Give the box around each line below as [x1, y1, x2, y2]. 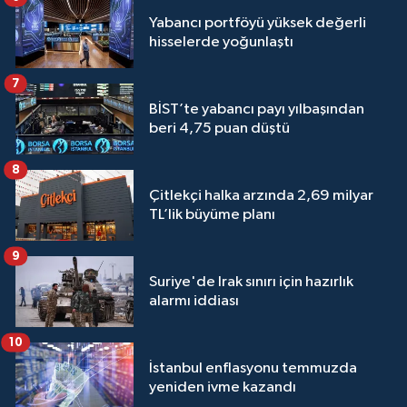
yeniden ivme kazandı [149, 380, 296, 396]
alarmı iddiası [149, 293, 239, 310]
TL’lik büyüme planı [149, 207, 275, 223]
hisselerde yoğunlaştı [149, 35, 293, 51]
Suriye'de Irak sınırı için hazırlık [149, 274, 353, 291]
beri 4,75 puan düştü [149, 121, 290, 137]
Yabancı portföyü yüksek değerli [149, 15, 366, 32]
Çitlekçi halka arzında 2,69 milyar [149, 188, 373, 204]
